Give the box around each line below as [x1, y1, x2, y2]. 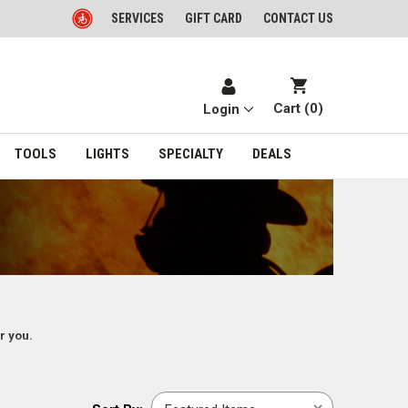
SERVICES [111, 11, 164, 25]
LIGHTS [85, 145, 129, 162]
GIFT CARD [185, 11, 242, 25]
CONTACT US [263, 11, 333, 25]
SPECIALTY [158, 145, 223, 162]
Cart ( [273, 100, 311, 117]
